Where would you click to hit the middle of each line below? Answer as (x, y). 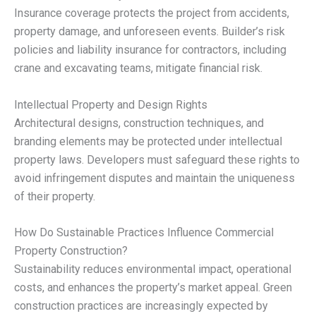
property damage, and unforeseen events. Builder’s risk (150, 32)
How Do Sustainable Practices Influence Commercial (144, 233)
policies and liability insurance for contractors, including (150, 50)
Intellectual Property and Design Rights (111, 104)
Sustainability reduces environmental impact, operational (153, 269)
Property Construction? (71, 251)
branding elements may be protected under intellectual (148, 141)
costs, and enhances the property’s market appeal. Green (153, 288)
